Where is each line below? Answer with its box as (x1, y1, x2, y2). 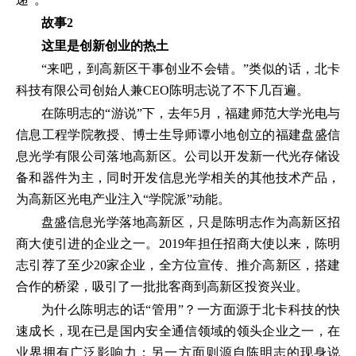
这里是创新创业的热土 (41, 39, 168, 52)
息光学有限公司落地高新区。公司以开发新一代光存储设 (16, 149, 340, 163)
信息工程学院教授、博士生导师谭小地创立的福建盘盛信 (16, 128, 340, 141)
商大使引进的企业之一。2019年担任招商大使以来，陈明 (16, 237, 340, 250)
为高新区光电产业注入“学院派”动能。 (16, 192, 230, 206)
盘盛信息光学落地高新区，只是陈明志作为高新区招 (41, 215, 340, 229)
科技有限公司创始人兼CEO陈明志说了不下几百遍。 (16, 83, 309, 97)
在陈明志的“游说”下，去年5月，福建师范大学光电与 (41, 106, 340, 120)
